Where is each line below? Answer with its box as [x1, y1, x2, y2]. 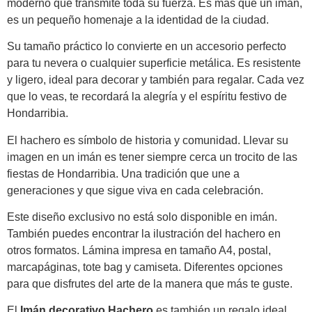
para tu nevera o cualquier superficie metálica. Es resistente [7, 57, 301, 70]
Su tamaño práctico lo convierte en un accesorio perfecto [7, 40, 286, 53]
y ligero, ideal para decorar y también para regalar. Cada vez [7, 74, 304, 86]
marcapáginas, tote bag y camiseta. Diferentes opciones [7, 261, 283, 273]
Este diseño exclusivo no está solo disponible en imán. [7, 211, 277, 223]
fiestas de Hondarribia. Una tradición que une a [7, 167, 240, 180]
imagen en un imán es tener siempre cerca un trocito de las [7, 150, 297, 163]
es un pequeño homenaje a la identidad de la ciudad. [7, 13, 269, 26]
